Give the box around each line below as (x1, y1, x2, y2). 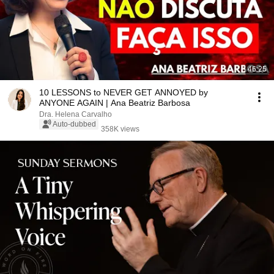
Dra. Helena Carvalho (39, 110, 112, 119)
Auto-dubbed (53, 120, 96, 128)
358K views (101, 125, 139, 133)
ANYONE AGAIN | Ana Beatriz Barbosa (39, 98, 190, 108)
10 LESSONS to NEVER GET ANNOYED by (39, 87, 208, 97)
